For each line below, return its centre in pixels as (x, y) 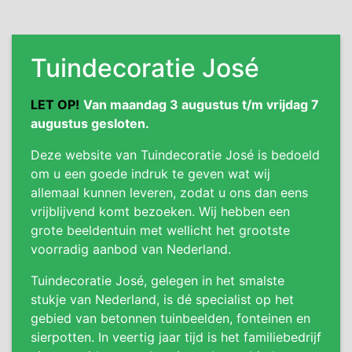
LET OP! (55, 105)
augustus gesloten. (90, 124)
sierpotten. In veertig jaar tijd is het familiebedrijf (176, 337)
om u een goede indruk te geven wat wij (150, 174)
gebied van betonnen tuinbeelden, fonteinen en (170, 319)
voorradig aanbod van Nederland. (131, 249)
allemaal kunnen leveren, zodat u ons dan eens (169, 193)
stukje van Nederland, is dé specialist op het (162, 300)
